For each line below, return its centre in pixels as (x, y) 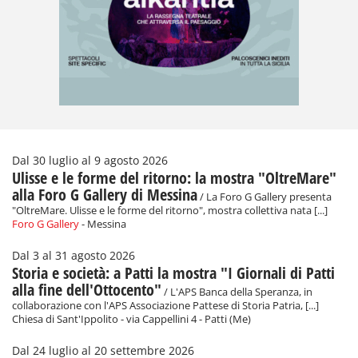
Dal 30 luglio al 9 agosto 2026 (90, 161)
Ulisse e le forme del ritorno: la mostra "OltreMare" (174, 178)
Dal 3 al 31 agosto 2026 (74, 256)
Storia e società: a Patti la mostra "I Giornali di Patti (173, 273)
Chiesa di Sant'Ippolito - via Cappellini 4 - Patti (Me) (131, 320)
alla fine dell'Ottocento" (87, 290)
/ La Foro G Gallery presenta (265, 197)
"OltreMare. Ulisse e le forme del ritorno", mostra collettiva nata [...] (170, 211)
